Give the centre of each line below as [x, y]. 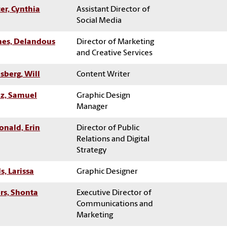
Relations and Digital [113, 139]
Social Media [99, 21]
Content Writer [103, 74]
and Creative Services [115, 53]
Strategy [92, 150]
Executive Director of [114, 193]
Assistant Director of [113, 9]
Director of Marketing [115, 42]
